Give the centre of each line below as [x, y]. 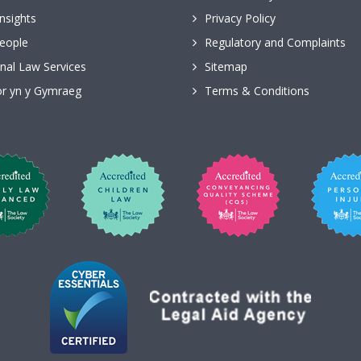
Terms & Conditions [257, 91]
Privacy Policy [240, 18]
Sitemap [226, 66]
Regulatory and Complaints [275, 42]
